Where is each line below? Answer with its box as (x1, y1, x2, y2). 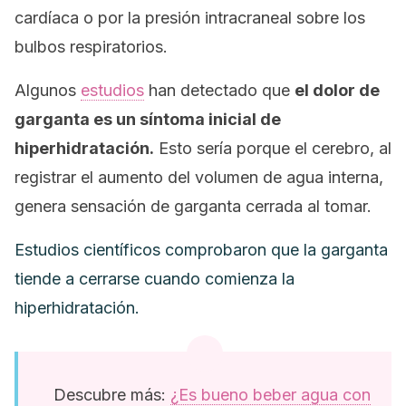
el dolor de (295, 81, 380, 100)
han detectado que (144, 81, 295, 100)
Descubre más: (53, 385, 170, 404)
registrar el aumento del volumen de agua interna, (14, 168, 383, 187)
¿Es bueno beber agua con (170, 385, 371, 404)
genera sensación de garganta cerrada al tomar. (14, 197, 372, 216)
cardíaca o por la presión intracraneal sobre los (14, 8, 365, 27)
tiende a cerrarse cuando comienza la (14, 269, 295, 288)
